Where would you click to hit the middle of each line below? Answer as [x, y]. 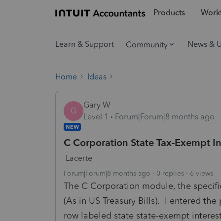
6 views [202, 173]
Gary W [97, 105]
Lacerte [79, 158]
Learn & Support [85, 44]
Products [169, 13]
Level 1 [96, 116]
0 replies [170, 173]
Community [147, 44]
